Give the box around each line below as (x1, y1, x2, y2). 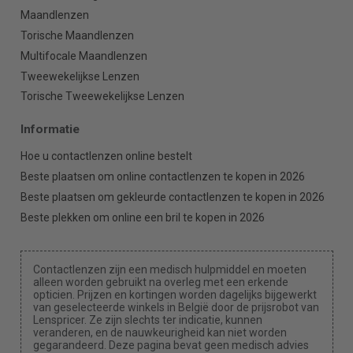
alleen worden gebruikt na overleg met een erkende (32, 276, 288, 289)
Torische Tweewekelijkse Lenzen (20, 90, 184, 103)
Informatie (20, 122, 80, 137)
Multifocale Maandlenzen (20, 49, 147, 62)
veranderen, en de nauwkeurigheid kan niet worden (32, 326, 287, 340)
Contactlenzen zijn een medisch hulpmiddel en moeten (32, 263, 307, 277)
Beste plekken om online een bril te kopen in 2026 (20, 210, 265, 224)
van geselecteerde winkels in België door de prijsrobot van (32, 301, 319, 314)
